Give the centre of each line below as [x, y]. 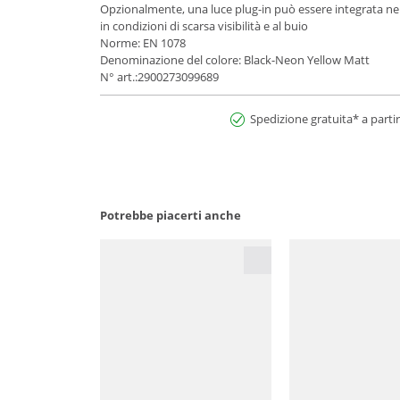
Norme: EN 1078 [143, 43]
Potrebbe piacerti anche [171, 216]
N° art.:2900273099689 [159, 77]
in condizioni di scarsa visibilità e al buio [204, 26]
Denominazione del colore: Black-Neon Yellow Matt [235, 60]
